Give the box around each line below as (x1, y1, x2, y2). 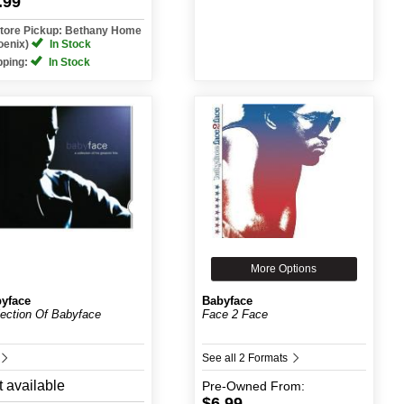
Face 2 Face (201, 308, 268, 321)
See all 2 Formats (201, 352, 290, 364)
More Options (251, 262, 317, 275)
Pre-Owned (201, 379, 267, 393)
